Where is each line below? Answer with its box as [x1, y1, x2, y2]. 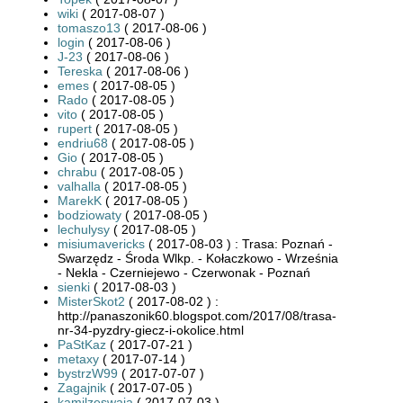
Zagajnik [58, 380, 106, 395]
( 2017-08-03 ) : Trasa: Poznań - [145, 236, 333, 251]
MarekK [58, 193, 102, 208]
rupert [58, 121, 92, 136]
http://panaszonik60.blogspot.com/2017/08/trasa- [58, 308, 336, 323]
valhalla [58, 178, 101, 193]
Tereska [58, 63, 103, 78]
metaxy [58, 351, 99, 366]
